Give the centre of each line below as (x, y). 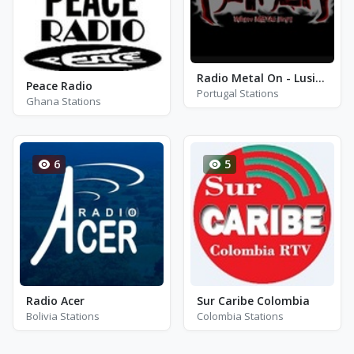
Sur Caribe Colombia (253, 301)
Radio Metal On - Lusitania (320, 78)
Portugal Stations (238, 94)
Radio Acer (55, 301)
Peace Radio (59, 86)
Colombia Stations (240, 316)
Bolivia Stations (63, 316)
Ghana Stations (64, 102)
